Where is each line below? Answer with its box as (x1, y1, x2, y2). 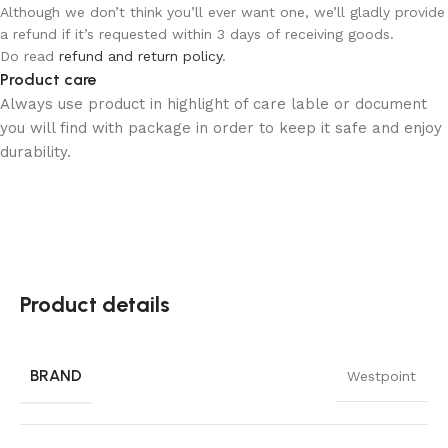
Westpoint (347, 367, 416, 384)
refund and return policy (59, 47, 222, 64)
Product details (20, 290, 170, 318)
